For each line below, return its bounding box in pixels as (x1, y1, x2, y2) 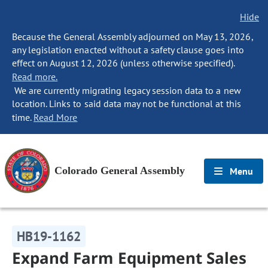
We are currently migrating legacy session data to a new (12, 84, 241, 96)
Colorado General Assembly (54, 165, 185, 176)
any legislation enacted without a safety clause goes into (12, 44, 244, 56)
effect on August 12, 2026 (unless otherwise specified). (12, 57, 235, 69)
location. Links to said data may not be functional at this (12, 98, 241, 109)
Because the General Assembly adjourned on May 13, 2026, (12, 31, 253, 42)
